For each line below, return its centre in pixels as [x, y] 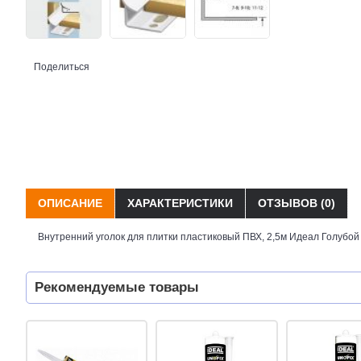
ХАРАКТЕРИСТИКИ [180, 203]
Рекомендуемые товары [117, 287]
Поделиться [62, 66]
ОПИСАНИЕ [70, 203]
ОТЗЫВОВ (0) [297, 203]
